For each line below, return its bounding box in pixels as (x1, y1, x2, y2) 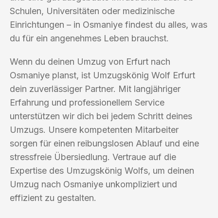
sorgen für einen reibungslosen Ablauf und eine (10, 138, 199, 148)
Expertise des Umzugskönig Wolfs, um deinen (10, 165, 194, 176)
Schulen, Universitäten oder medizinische (10, 5, 175, 16)
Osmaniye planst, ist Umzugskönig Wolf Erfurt (10, 70, 195, 80)
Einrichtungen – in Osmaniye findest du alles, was (10, 19, 207, 30)
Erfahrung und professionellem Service (10, 97, 164, 108)
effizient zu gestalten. (10, 192, 96, 203)
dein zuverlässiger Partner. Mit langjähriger (10, 83, 181, 94)
